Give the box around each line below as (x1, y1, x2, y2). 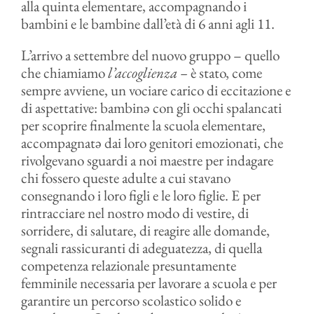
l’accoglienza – (107, 63, 188, 82)
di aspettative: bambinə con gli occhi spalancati (20, 98, 282, 117)
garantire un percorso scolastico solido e (20, 291, 241, 310)
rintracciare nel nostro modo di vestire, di (20, 203, 249, 222)
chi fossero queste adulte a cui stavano (20, 168, 231, 187)
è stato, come (187, 63, 262, 82)
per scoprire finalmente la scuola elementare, (20, 116, 266, 135)
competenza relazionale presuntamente (20, 256, 236, 275)
